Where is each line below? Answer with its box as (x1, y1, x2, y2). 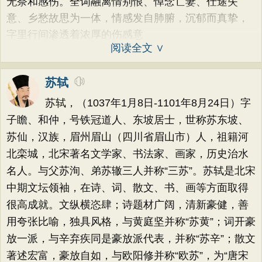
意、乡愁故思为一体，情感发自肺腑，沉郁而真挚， (6, 12, 249, 24)
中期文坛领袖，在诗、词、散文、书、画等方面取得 (6, 182, 249, 194)
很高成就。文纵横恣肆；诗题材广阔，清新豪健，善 (6, 199, 249, 211)
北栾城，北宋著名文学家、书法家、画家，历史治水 (6, 148, 249, 160)
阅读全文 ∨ (111, 42, 164, 54)
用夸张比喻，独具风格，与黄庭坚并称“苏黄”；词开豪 (6, 216, 256, 227)
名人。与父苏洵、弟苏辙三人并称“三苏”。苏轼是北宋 (6, 165, 256, 177)
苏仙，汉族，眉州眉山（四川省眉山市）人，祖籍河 (6, 131, 249, 143)
